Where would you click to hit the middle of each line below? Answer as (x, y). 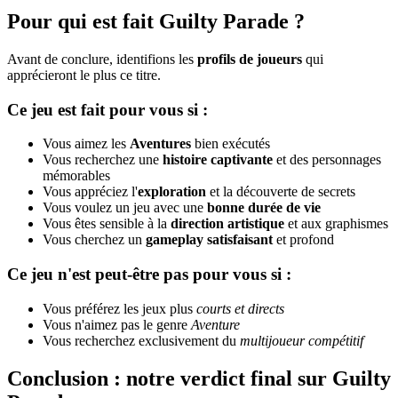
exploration (172, 192)
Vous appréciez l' (90, 192)
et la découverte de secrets (281, 192)
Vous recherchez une (103, 160)
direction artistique (227, 224)
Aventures (160, 144)
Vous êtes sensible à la (107, 224)
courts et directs (240, 308)
